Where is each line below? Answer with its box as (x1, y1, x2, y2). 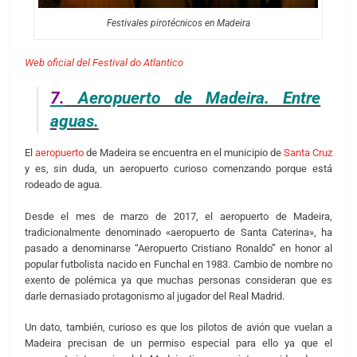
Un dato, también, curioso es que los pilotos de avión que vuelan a (24, 321, 333, 334)
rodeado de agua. (24, 178, 102, 191)
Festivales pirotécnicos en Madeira (106, 17, 250, 29)
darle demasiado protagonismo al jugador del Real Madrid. (24, 289, 284, 302)
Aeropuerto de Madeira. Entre (64, 88, 321, 108)
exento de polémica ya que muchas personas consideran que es (24, 273, 333, 286)
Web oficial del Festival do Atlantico (24, 57, 183, 69)
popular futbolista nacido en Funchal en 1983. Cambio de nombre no (24, 257, 333, 270)
